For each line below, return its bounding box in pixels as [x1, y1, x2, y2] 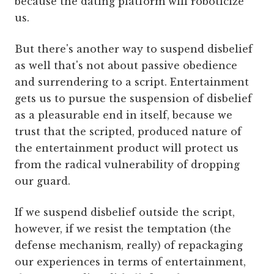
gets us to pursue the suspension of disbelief [15, 92, 252, 105]
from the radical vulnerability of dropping [15, 158, 240, 171]
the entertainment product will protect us [15, 142, 239, 155]
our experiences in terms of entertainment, [15, 256, 246, 268]
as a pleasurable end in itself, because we [15, 109, 232, 122]
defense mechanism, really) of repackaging [15, 239, 243, 252]
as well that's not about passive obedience [15, 59, 237, 72]
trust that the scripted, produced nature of [15, 125, 242, 138]
